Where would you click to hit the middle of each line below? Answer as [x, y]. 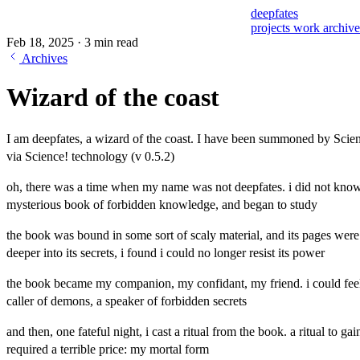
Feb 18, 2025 [42, 42]
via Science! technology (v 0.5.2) [90, 156]
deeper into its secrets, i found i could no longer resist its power [166, 252]
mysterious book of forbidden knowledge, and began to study [162, 204]
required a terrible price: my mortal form [108, 349]
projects [272, 28]
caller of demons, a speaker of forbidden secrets [127, 301]
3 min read [111, 42]
